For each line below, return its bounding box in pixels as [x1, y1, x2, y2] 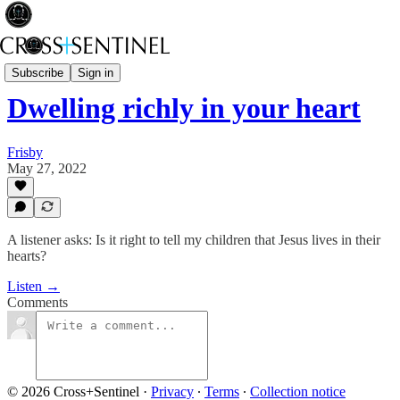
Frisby [7, 144, 43, 160]
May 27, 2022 [7, 160, 87, 176]
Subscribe [12, 65, 63, 79]
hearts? [7, 248, 46, 263]
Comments [7, 295, 68, 310]
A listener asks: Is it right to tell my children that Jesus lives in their [7, 232, 380, 247]
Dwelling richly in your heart [7, 92, 361, 125]
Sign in [78, 65, 113, 79]
